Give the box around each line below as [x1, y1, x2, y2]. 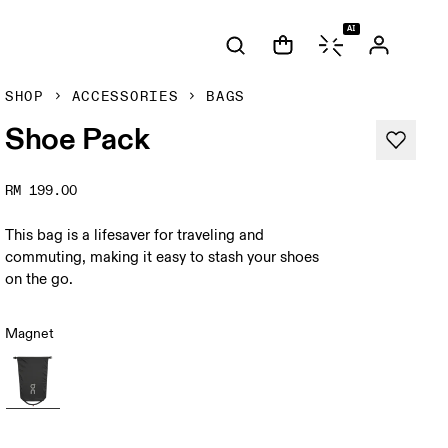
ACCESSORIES [71, 88, 179, 105]
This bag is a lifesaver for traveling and [5, 226, 265, 245]
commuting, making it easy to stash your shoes [5, 248, 320, 267]
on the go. [5, 270, 74, 289]
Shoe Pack [5, 119, 150, 157]
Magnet [5, 325, 55, 342]
